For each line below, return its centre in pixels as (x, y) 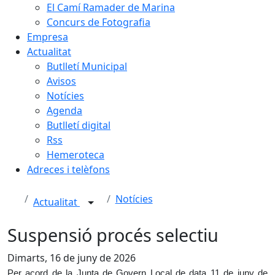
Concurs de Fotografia (99, 22)
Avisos (61, 81)
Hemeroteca (76, 155)
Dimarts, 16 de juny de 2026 (72, 258)
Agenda (64, 110)
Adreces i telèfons (68, 169)
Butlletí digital (79, 125)
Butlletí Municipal (87, 66)
